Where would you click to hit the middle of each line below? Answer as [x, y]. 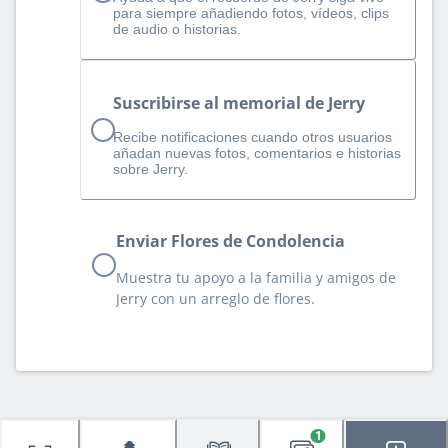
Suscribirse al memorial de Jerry [239, 102]
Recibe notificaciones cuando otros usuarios [252, 136]
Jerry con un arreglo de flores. [215, 298]
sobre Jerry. [150, 168]
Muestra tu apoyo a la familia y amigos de [256, 277]
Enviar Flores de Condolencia [230, 240]
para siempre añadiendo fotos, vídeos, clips [251, 13]
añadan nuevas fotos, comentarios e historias [257, 152]
